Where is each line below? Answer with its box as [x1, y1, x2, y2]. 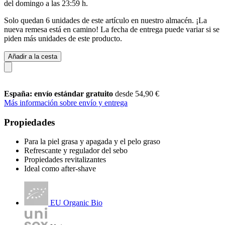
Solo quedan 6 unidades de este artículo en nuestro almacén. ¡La [4, 16, 207, 25]
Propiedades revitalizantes [24, 155, 106, 164]
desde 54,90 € [115, 89, 159, 98]
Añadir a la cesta [8, 52, 57, 60]
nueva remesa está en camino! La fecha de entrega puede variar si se [4, 25, 219, 34]
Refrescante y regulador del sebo [24, 146, 128, 155]
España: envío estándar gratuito [4, 89, 115, 98]
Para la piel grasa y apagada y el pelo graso [24, 137, 160, 146]
